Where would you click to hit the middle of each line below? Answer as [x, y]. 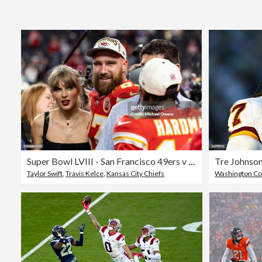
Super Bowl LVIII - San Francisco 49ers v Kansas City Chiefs [192, 161]
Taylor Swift [45, 174]
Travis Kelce [85, 174]
